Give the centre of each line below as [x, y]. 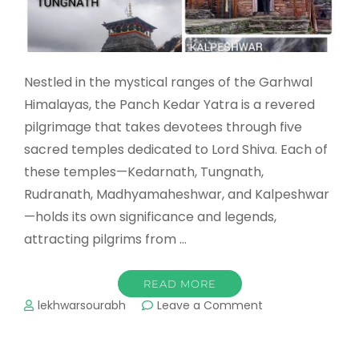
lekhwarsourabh [82, 305]
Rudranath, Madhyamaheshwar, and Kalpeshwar [177, 194]
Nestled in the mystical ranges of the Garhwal [168, 82]
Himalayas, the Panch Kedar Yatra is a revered [169, 104]
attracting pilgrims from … [105, 239]
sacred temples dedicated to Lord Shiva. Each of [176, 149]
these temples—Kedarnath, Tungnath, [144, 171]
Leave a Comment [210, 305]
